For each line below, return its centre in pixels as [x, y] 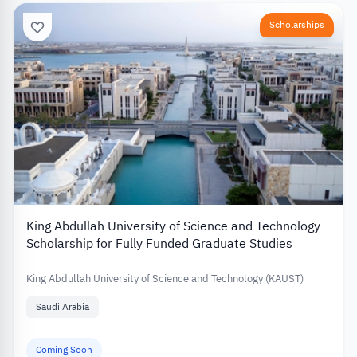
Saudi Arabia [63, 307]
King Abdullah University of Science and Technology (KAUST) [165, 279]
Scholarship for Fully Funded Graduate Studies [159, 244]
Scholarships [297, 24]
